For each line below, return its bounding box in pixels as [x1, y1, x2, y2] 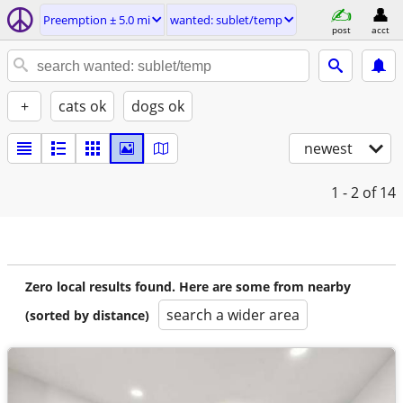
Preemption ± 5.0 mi [43, 12, 150, 28]
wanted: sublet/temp [170, 12, 282, 28]
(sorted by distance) [25, 307, 149, 324]
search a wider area [166, 305, 300, 325]
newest [304, 139, 353, 158]
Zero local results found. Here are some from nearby [25, 278, 351, 295]
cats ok [58, 96, 106, 116]
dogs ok [131, 96, 184, 116]
